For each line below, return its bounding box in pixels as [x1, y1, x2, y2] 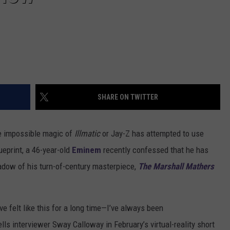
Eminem [72, 145, 101, 156]
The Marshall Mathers [138, 161, 214, 172]
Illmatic [74, 128, 100, 139]
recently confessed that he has [101, 145, 208, 156]
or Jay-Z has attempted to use [100, 128, 204, 139]
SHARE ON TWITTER [98, 93, 158, 102]
